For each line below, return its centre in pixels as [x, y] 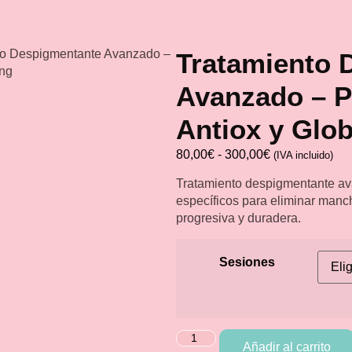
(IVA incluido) [303, 155]
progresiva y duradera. [238, 218]
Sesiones [247, 262]
